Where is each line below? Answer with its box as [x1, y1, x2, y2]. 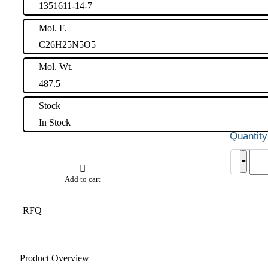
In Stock [39, 117, 71, 127]
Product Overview [20, 252, 89, 263]
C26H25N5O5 [39, 39, 96, 50]
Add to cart [65, 174, 100, 184]
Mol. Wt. [39, 61, 73, 72]
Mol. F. [39, 22, 66, 33]
